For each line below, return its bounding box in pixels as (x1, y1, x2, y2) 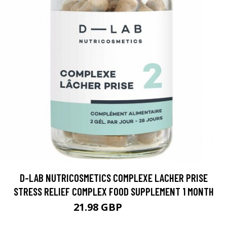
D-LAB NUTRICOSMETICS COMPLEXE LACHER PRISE (19, 171, 208, 184)
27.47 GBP (124, 204, 154, 213)
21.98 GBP (73, 200, 125, 214)
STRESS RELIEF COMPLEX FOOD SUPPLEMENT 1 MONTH (13, 185, 214, 198)
